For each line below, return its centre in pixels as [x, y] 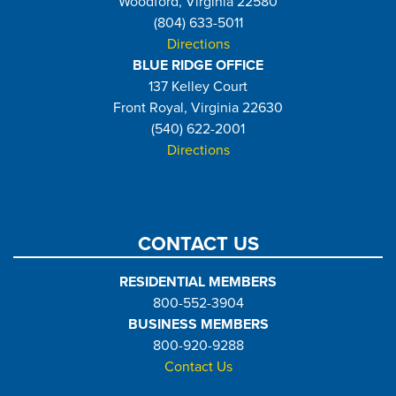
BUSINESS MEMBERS [198, 324]
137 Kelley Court [198, 86]
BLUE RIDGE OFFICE [198, 65]
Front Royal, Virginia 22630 [198, 107]
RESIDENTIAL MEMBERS [198, 282]
